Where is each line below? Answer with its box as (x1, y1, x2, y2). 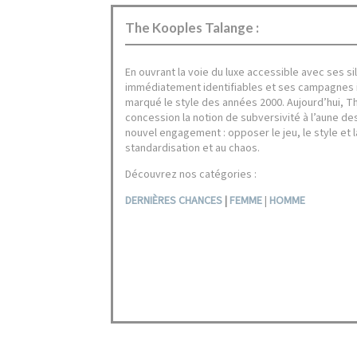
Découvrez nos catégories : (125, 166, 257, 182)
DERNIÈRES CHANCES (125, 192, 223, 209)
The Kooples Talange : (125, 18, 260, 36)
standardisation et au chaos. (125, 139, 261, 156)
